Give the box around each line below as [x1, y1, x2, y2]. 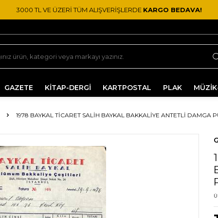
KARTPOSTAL [103, 83, 151, 92]
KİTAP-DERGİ [45, 83, 91, 92]
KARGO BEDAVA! [143, 5, 202, 14]
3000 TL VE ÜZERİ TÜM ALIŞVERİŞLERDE [16, 5, 143, 14]
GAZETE [4, 83, 33, 92]
